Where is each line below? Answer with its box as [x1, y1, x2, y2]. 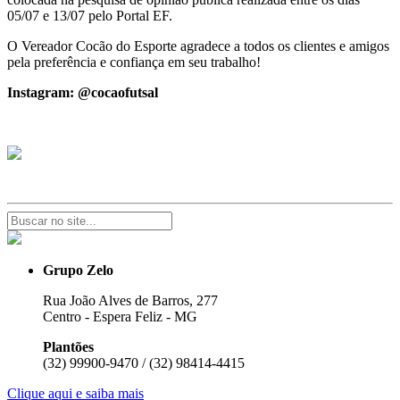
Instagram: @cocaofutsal [7, 84, 158, 100]
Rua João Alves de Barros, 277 [43, 292, 218, 308]
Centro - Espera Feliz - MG [43, 308, 197, 324]
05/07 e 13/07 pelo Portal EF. [7, 7, 172, 23]
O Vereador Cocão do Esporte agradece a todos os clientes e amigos [7, 37, 389, 54]
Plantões [43, 338, 94, 354]
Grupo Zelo [43, 262, 113, 278]
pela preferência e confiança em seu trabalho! [7, 54, 261, 70]
